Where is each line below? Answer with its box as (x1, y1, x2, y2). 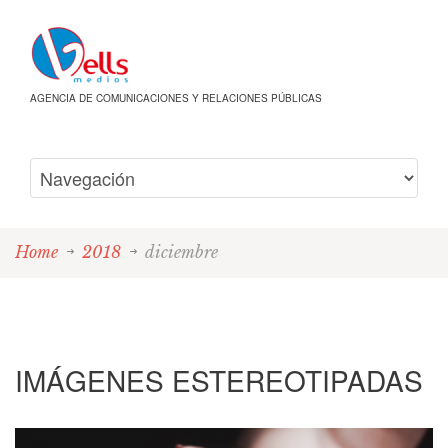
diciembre (145, 241, 218, 262)
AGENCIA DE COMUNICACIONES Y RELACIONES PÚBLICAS (30, 91, 322, 105)
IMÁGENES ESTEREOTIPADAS (15, 359, 423, 400)
